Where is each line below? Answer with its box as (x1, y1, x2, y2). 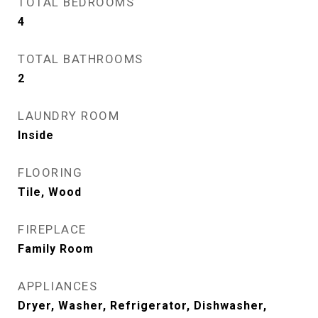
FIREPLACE (18, 222, 87, 236)
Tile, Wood (18, 185, 82, 199)
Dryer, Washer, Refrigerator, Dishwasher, (18, 299, 267, 312)
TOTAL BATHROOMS (18, 52, 143, 66)
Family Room (18, 242, 94, 256)
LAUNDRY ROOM (18, 109, 119, 123)
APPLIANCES (18, 279, 97, 293)
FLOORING (18, 165, 82, 180)
